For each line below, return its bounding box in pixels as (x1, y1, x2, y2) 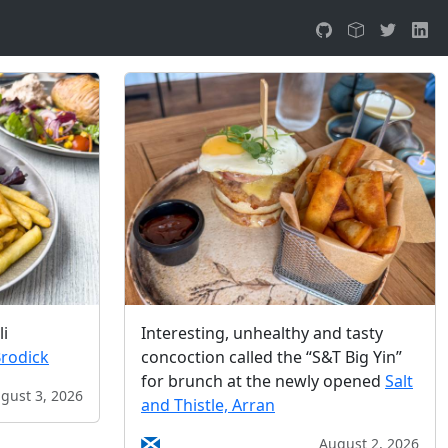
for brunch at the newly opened (141, 370, 385, 393)
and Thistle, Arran (141, 394, 275, 417)
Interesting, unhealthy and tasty (141, 322, 383, 345)
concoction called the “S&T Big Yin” (141, 346, 402, 369)
